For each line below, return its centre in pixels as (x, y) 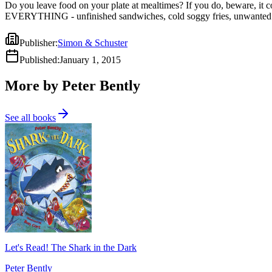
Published (38, 59)
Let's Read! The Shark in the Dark (71, 247)
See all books (30, 117)
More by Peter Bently (73, 85)
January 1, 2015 (90, 59)
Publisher (37, 42)
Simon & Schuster (93, 42)
